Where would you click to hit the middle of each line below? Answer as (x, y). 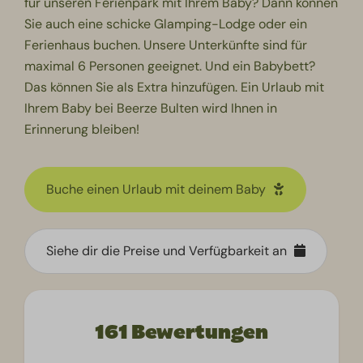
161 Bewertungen (181, 333)
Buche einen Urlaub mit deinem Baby (158, 190)
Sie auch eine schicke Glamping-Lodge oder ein (166, 23)
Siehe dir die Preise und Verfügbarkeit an (169, 251)
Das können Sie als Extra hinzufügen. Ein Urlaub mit (175, 87)
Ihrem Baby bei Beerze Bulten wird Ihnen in (151, 108)
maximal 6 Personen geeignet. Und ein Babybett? (170, 66)
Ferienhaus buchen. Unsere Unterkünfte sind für (166, 45)
